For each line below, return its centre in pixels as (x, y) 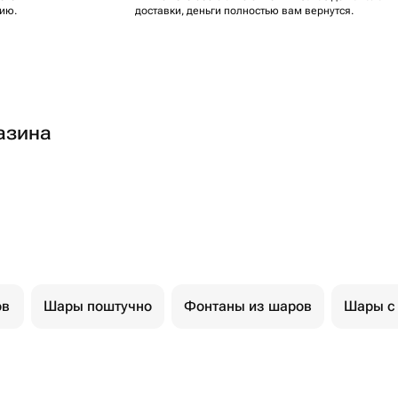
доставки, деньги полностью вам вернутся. (244, 11)
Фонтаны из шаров (248, 306)
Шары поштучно (98, 306)
